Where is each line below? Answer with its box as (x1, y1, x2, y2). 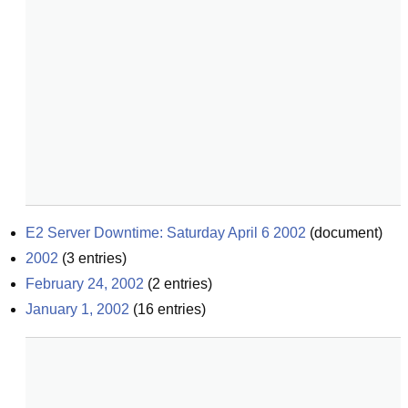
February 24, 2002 (25, 276, 144, 291)
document (314, 225, 378, 240)
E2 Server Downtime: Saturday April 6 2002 (25, 225, 306, 240)
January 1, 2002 (25, 301, 129, 317)
